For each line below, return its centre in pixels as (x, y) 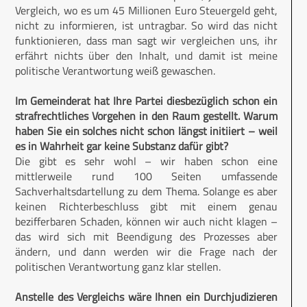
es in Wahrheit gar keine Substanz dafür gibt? (122, 146)
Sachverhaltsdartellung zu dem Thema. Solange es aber (146, 192)
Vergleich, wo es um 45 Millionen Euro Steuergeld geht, (146, 11)
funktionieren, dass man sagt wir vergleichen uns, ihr (146, 41)
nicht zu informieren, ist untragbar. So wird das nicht (146, 26)
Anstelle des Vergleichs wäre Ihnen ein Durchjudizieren (146, 297)
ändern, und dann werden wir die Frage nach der (146, 252)
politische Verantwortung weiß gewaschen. (115, 71)
